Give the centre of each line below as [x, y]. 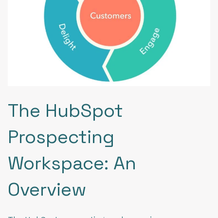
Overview [47, 189]
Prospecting [61, 136]
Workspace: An [72, 163]
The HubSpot [65, 110]
